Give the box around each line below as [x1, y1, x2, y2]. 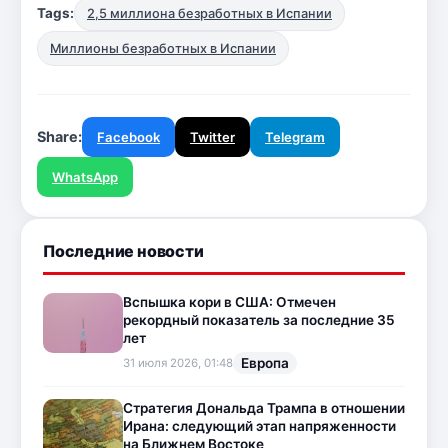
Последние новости [43, 240, 204, 261]
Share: [37, 127, 82, 145]
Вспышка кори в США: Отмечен [123, 294, 336, 311]
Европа [241, 355, 289, 372]
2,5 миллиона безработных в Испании [87, 5, 332, 21]
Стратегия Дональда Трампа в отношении [123, 400, 405, 417]
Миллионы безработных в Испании [50, 40, 276, 56]
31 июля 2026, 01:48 [123, 356, 233, 371]
